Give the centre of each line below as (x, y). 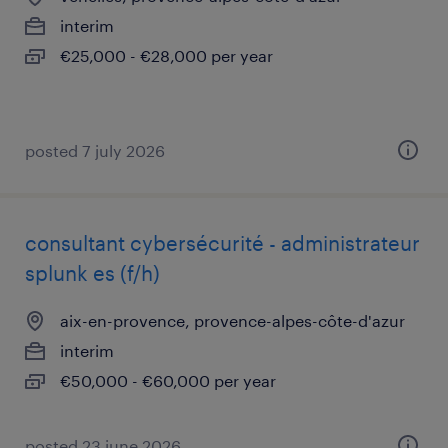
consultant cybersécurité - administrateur (222, 243)
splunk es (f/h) (92, 273)
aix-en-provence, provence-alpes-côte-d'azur (232, 320)
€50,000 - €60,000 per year (168, 380)
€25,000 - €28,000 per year (166, 55)
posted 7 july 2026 (95, 150)
